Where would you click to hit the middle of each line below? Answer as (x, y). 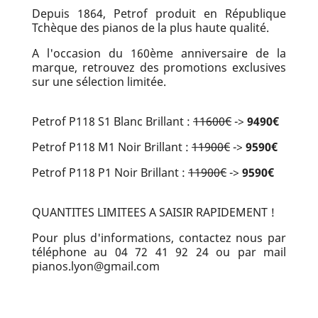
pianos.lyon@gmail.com (97, 266)
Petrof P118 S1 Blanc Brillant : (113, 121)
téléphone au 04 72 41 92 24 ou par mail (159, 252)
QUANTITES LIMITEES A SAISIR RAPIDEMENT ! (155, 212)
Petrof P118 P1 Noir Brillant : (110, 172)
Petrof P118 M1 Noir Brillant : (112, 147)
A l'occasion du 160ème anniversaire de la (159, 53)
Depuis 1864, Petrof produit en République (159, 13)
